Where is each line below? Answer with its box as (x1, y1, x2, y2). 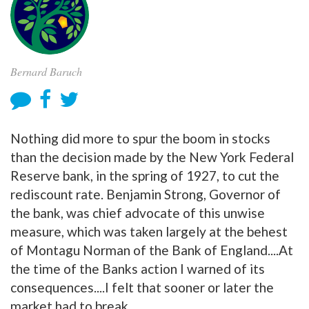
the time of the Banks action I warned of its (10, 261, 265, 277)
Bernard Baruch (10, 64, 82, 79)
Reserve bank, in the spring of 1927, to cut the (10, 168, 279, 183)
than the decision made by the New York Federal (10, 149, 294, 165)
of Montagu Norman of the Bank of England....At (10, 242, 293, 258)
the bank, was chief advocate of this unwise (10, 205, 265, 221)
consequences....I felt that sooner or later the (10, 279, 274, 295)
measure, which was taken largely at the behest (10, 223, 288, 239)
